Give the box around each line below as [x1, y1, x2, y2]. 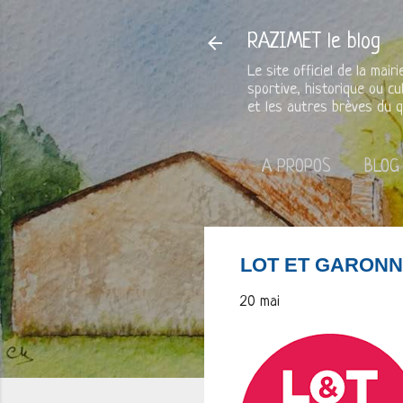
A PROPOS [262, 158, 331, 177]
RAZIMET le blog [247, 31, 381, 54]
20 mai [240, 293, 280, 310]
